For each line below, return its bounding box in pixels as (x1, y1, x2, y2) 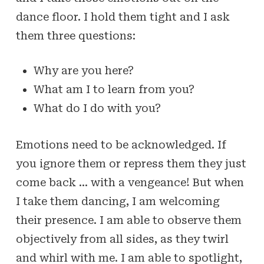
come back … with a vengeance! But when (15, 176, 244, 189)
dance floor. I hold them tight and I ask (15, 11, 230, 23)
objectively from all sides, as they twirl (15, 233, 229, 245)
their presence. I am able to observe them (15, 214, 242, 226)
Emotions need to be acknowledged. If (15, 138, 226, 151)
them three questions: (15, 29, 136, 42)
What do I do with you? (33, 102, 161, 114)
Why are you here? (33, 64, 134, 77)
